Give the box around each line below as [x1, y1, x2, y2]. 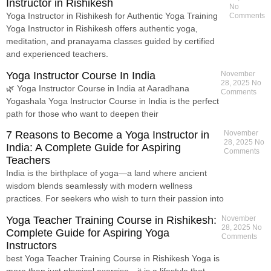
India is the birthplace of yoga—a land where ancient [6, 168, 207, 178]
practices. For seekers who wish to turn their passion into [6, 194, 224, 204]
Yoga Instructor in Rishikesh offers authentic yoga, [6, 24, 198, 34]
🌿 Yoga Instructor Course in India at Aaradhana [6, 83, 189, 93]
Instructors [6, 239, 57, 252]
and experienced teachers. [6, 49, 108, 59]
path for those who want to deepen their [6, 108, 158, 119]
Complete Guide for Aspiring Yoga [6, 226, 169, 239]
